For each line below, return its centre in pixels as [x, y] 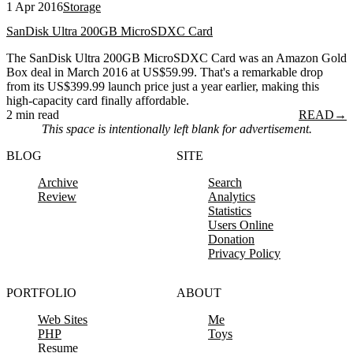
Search [225, 183]
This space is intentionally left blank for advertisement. [176, 129]
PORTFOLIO [41, 293]
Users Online [241, 225]
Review [57, 197]
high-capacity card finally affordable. [98, 101]
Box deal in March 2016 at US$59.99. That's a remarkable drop [165, 72]
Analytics [232, 197]
